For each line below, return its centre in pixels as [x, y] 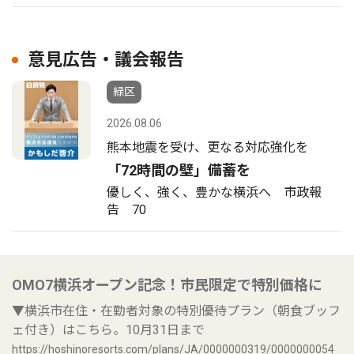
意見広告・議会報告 [106, 60]
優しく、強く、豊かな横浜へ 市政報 [214, 192]
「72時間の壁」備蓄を [179, 170]
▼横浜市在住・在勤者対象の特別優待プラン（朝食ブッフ [176, 311]
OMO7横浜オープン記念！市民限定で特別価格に [167, 285]
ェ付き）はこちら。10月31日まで [108, 330]
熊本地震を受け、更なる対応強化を [207, 147]
